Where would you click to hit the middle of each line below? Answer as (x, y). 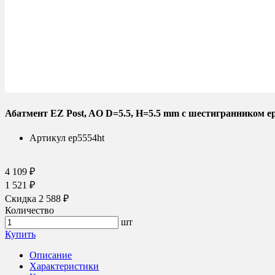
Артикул (48, 137)
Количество (29, 210)
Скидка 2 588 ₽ (37, 198)
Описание (51, 255)
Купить (20, 234)
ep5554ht (86, 137)
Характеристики (64, 266)
